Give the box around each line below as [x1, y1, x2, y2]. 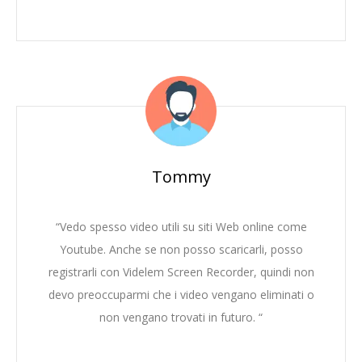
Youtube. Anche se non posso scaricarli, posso [59, 242, 303, 258]
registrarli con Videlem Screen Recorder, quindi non [48, 264, 314, 280]
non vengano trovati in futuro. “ [99, 309, 263, 326]
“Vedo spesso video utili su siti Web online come [55, 219, 307, 235]
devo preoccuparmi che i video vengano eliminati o [48, 287, 314, 303]
